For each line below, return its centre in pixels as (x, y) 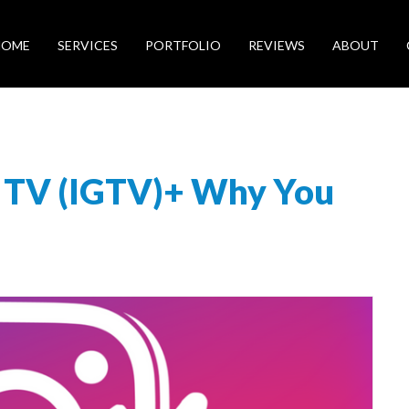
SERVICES (88, 45)
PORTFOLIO (183, 45)
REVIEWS (277, 45)
